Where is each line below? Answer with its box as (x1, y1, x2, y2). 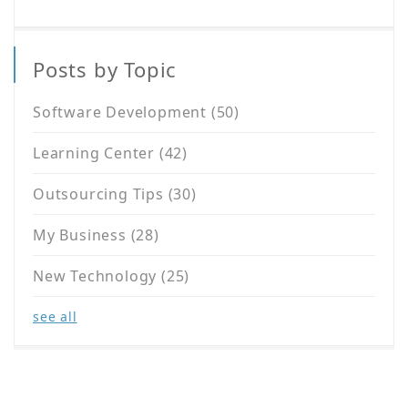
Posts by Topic (33, 56, 178, 84)
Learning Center (33, 143, 159, 164)
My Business (33, 225, 131, 246)
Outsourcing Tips (33, 184, 168, 205)
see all (33, 308, 77, 326)
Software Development (33, 102, 211, 123)
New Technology (33, 266, 161, 287)
